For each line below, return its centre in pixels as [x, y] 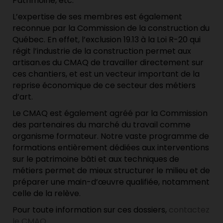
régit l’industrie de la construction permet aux [102, 51]
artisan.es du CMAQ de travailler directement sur [108, 63]
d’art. [23, 97]
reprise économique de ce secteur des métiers [104, 86]
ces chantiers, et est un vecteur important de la [106, 74]
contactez [189, 210]
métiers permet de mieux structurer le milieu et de [111, 171]
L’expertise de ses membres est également [97, 17]
